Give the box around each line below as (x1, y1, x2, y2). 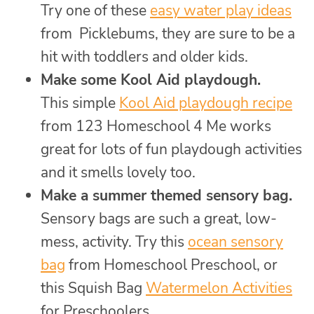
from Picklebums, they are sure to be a (41, 24, 295, 44)
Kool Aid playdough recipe (119, 93, 292, 114)
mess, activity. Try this (41, 232, 188, 252)
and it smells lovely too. (41, 163, 196, 183)
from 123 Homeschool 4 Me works (41, 116, 271, 137)
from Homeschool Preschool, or (65, 255, 278, 275)
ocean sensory (188, 232, 283, 252)
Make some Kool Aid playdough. (41, 70, 261, 90)
